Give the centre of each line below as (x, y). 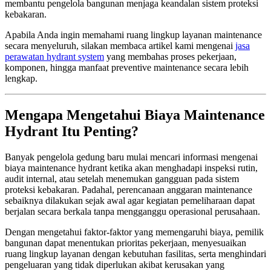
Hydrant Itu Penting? (72, 132)
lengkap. (21, 79)
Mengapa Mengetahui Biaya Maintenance (135, 115)
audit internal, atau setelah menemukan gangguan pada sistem (122, 178)
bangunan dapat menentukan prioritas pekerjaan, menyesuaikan (126, 243)
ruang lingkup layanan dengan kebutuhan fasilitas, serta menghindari (135, 253)
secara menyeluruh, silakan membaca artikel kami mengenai (120, 46)
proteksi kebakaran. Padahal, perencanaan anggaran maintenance (129, 189)
